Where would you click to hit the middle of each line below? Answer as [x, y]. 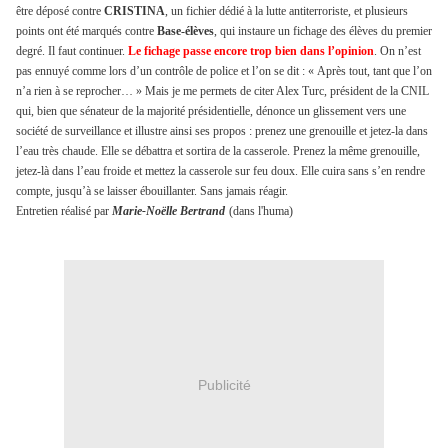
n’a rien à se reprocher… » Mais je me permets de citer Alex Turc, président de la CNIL [222, 91]
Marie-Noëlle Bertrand [168, 211]
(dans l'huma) [261, 211]
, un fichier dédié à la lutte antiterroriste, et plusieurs [286, 11]
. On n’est [397, 51]
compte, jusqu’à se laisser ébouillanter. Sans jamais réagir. [152, 191]
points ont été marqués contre [86, 31]
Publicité [224, 384]
